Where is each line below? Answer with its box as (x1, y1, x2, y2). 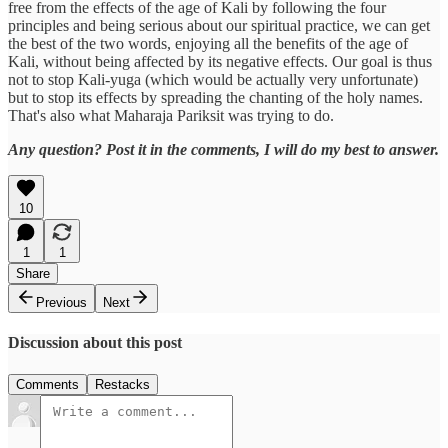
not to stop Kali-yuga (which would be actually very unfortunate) (8, 71, 418, 89)
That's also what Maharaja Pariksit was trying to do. (8, 107, 334, 125)
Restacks (95, 376, 150, 392)
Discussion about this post (8, 334, 182, 352)
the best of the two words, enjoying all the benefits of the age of (8, 35, 408, 53)
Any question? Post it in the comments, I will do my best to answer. (8, 141, 439, 159)
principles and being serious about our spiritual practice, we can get (8, 17, 430, 35)
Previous (36, 295, 87, 311)
